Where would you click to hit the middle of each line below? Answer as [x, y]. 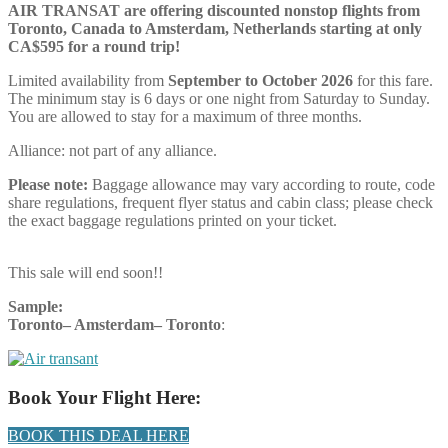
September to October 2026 [260, 80]
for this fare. [393, 80]
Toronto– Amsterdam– [87, 324]
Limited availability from [88, 80]
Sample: [35, 306]
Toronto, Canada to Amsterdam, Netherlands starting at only [215, 28]
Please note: [48, 184]
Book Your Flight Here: [104, 397]
